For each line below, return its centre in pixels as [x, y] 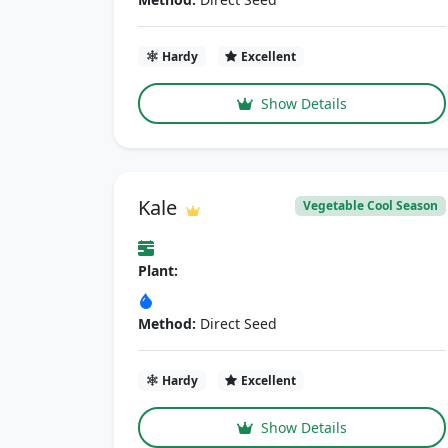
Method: [167, 323]
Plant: [158, 270]
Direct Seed [236, 323]
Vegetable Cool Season [371, 205]
